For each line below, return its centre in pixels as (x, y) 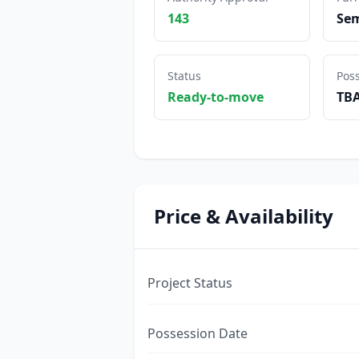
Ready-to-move (216, 97)
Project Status (190, 283)
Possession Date (198, 334)
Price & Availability (244, 216)
